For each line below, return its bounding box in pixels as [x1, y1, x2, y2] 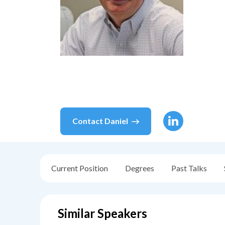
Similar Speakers [58, 206, 147, 221]
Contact [72, 116, 104, 126]
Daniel [104, 116, 128, 126]
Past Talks [171, 163, 207, 173]
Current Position [51, 163, 108, 173]
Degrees [125, 163, 154, 173]
